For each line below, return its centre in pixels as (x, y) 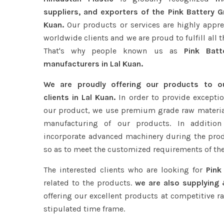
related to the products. (89, 183)
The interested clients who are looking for (125, 170)
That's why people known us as (110, 51)
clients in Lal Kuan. (80, 97)
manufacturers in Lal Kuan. (93, 64)
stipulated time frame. (84, 209)
